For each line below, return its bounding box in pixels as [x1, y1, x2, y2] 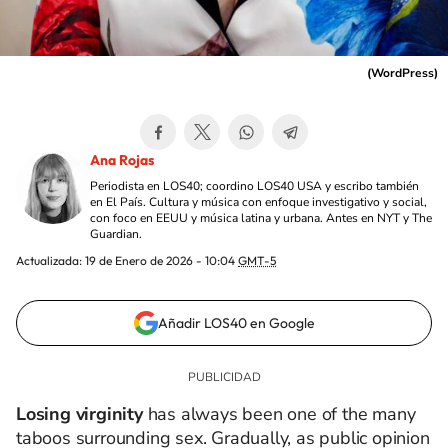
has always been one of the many [142, 402, 416, 426]
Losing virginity [16, 402, 143, 426]
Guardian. [90, 226, 142, 242]
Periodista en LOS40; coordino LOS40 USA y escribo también [90, 178, 419, 194]
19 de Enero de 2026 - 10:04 [85, 253, 238, 268]
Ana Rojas [90, 151, 154, 169]
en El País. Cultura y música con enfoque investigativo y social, [90, 194, 427, 210]
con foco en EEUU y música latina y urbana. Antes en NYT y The [90, 210, 432, 226]
